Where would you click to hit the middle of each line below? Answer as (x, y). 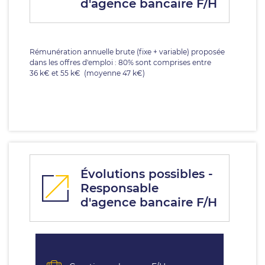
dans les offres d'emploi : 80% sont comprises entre (120, 62)
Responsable (119, 188)
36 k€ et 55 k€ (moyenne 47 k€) (87, 73)
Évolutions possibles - (147, 174)
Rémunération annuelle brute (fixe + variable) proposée (127, 52)
